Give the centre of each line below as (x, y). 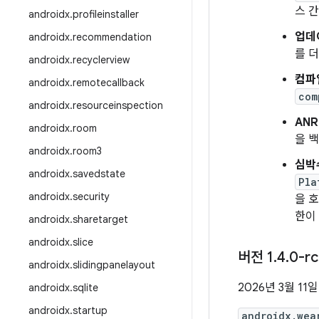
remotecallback (109, 83)
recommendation (112, 37)
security (91, 197)
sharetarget (100, 219)
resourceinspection (118, 105)
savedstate (99, 174)
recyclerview (101, 60)
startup (90, 310)
